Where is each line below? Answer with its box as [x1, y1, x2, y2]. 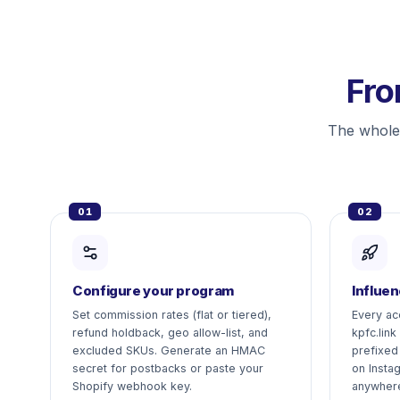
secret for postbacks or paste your [72, 362, 263, 375]
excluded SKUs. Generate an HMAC [72, 344, 265, 357]
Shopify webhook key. [72, 379, 192, 393]
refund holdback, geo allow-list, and [72, 326, 268, 339]
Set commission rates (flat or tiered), [72, 308, 271, 321]
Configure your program [72, 282, 234, 299]
